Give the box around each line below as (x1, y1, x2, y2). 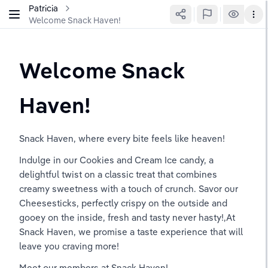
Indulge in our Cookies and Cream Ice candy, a (19, 154, 216, 166)
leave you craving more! (19, 240, 121, 252)
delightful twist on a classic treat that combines (19, 169, 220, 180)
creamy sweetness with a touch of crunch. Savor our (19, 183, 240, 194)
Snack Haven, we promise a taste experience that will (19, 226, 245, 237)
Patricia (29, 2, 58, 14)
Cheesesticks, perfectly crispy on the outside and (19, 197, 230, 209)
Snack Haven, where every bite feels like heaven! (19, 133, 225, 144)
